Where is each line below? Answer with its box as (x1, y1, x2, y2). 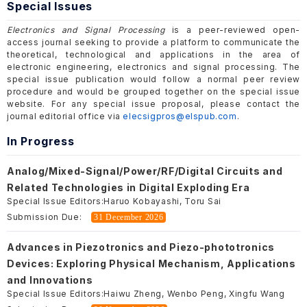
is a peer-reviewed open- (164, 25, 300, 36)
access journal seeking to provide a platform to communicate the (7, 37, 300, 48)
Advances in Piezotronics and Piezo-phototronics (7, 241, 275, 254)
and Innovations (7, 274, 93, 286)
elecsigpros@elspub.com (123, 111, 237, 122)
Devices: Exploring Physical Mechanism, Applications (7, 258, 296, 270)
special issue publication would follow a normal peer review (7, 74, 300, 85)
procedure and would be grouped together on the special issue (7, 86, 300, 97)
